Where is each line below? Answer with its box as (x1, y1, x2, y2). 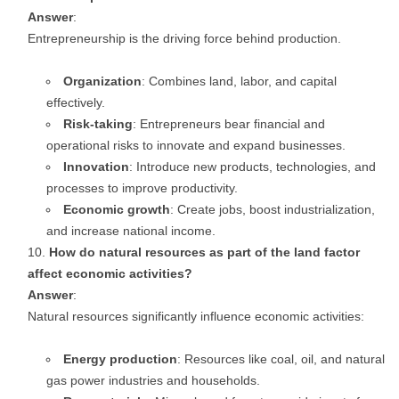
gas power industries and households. (46, 373, 260, 387)
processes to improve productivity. (46, 181, 238, 195)
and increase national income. (46, 224, 216, 238)
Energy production (63, 352, 177, 366)
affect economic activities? (28, 266, 192, 281)
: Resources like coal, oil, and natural (177, 352, 385, 366)
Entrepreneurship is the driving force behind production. (28, 31, 341, 45)
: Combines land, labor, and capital (142, 74, 337, 88)
